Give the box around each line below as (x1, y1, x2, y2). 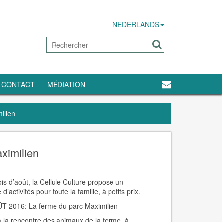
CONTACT (1, 79, 35, 89)
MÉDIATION (47, 79, 85, 89)
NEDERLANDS (112, 19, 159, 29)
